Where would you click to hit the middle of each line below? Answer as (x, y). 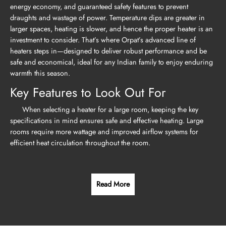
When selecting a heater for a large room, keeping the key (104, 109)
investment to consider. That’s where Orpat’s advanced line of (103, 40)
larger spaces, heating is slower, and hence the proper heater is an (111, 29)
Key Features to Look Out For (88, 92)
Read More (113, 184)
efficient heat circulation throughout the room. (80, 143)
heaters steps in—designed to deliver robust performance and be (108, 51)
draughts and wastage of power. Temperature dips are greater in (107, 18)
